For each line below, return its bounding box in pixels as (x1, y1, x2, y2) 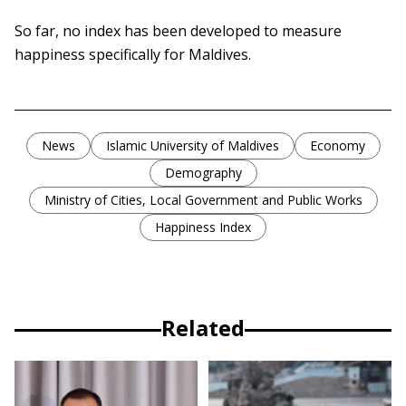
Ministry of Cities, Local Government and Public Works (43, 191, 362, 209)
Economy (309, 137, 365, 155)
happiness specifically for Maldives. (14, 44, 251, 65)
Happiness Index (155, 218, 251, 237)
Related (161, 313, 245, 343)
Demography (164, 164, 242, 182)
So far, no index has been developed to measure (14, 21, 342, 42)
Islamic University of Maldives (105, 137, 279, 155)
